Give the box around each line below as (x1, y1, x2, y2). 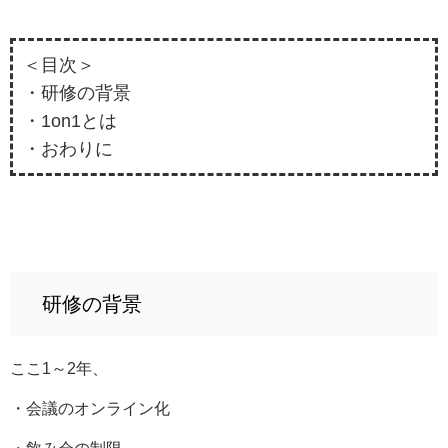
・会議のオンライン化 (10, 399, 170, 417)
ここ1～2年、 (10, 359, 108, 377)
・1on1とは (23, 110, 117, 131)
